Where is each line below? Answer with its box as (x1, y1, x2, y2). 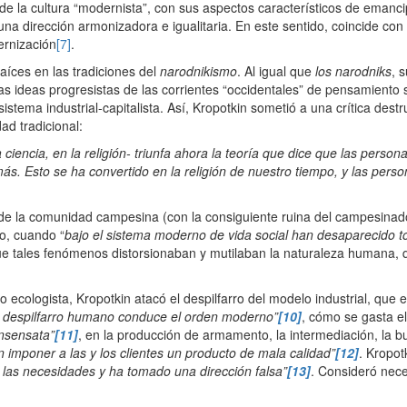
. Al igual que (237, 62, 315, 81)
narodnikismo (160, 62, 237, 81)
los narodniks (315, 62, 392, 81)
